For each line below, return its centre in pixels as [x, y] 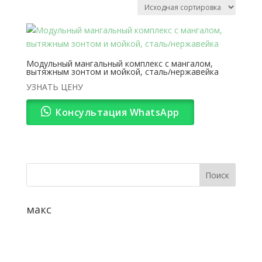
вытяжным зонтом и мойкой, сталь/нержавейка [122, 71]
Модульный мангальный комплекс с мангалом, [119, 63]
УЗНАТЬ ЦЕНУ [54, 87]
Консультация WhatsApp [118, 112]
